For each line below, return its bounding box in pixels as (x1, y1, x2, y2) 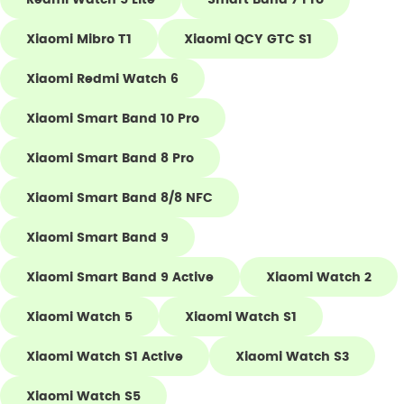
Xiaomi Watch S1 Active (26, 349, 183, 363)
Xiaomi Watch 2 (266, 270, 372, 284)
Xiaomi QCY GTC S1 (184, 32, 312, 46)
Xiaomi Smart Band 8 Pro (26, 151, 194, 165)
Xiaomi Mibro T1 (26, 32, 132, 46)
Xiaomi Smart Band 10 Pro (26, 111, 199, 125)
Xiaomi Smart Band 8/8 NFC (26, 190, 213, 205)
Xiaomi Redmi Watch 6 (26, 71, 179, 86)
